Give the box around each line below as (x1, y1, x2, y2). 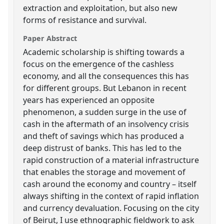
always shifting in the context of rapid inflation (23, 190, 199, 201)
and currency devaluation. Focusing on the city (23, 202, 199, 213)
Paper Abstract (23, 33, 77, 43)
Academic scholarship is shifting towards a (23, 46, 185, 57)
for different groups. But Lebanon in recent (23, 82, 187, 93)
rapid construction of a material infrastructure (23, 154, 199, 165)
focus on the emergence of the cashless (23, 58, 174, 69)
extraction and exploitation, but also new (23, 2, 178, 13)
